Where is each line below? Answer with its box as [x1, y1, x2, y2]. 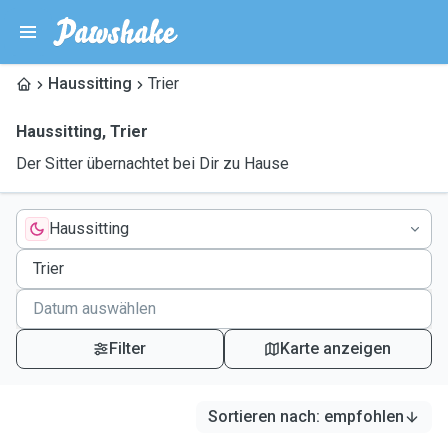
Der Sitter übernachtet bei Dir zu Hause [16, 154, 289, 173]
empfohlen [324, 407, 404, 426]
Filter [109, 339, 147, 358]
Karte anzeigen [280, 339, 392, 358]
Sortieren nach [208, 407, 316, 426]
